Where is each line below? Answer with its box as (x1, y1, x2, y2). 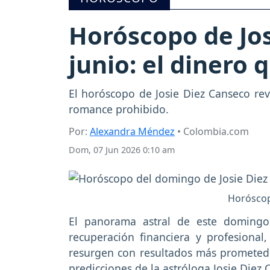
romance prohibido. (69, 102, 169, 117)
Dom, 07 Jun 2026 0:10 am (69, 144, 175, 156)
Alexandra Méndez (90, 125, 175, 139)
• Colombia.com (175, 125, 249, 139)
